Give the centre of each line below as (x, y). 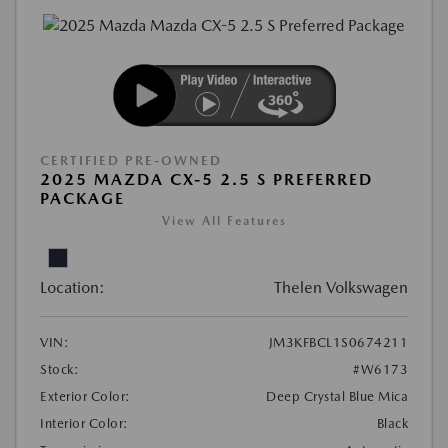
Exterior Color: (85, 397)
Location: (72, 288)
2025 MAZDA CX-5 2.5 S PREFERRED (206, 180)
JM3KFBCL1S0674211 (338, 343)
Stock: (59, 370)
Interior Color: (84, 424)
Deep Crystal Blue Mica (337, 397)
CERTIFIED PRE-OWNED (131, 161)
